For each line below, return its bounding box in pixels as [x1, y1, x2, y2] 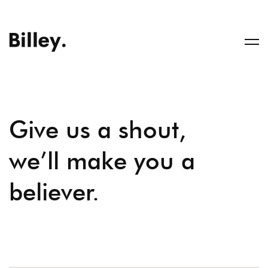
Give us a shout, [9, 115, 186, 144]
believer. [9, 177, 99, 206]
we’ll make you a [9, 146, 195, 175]
